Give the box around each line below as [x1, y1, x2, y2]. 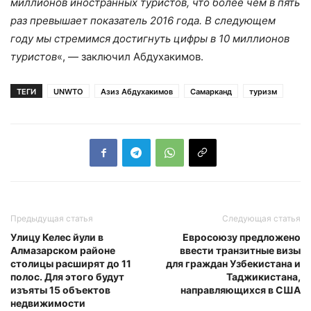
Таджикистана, [226, 270, 301, 283]
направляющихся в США [180, 283, 301, 296]
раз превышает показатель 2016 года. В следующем [10, 13, 276, 27]
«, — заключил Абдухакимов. [57, 49, 203, 63]
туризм [249, 86, 277, 96]
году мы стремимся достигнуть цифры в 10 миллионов [10, 31, 289, 45]
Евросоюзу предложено [183, 230, 301, 243]
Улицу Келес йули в [10, 230, 103, 243]
